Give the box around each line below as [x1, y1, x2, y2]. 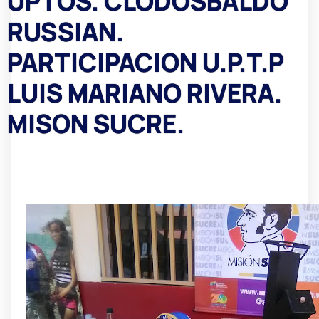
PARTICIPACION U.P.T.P [7, 45, 284, 80]
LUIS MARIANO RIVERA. [7, 75, 282, 110]
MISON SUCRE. [7, 106, 184, 141]
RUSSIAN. [7, 14, 124, 49]
